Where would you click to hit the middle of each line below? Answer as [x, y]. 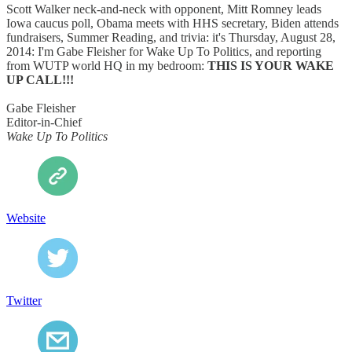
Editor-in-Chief [44, 122]
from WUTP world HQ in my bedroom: [107, 65]
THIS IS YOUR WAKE [271, 65]
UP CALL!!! [40, 79]
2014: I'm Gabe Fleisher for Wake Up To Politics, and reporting [164, 51]
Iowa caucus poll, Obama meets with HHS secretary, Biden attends [172, 23]
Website [26, 218]
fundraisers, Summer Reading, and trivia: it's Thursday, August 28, [171, 37]
